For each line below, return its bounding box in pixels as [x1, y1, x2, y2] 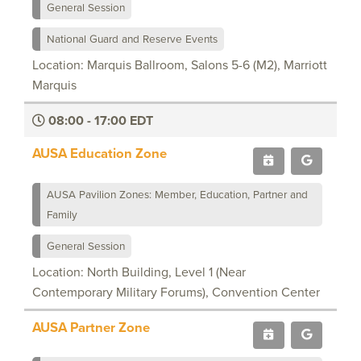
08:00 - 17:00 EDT [45, 110, 153, 130]
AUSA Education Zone [32, 143, 167, 163]
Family [47, 205, 77, 222]
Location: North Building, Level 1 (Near [32, 262, 246, 281]
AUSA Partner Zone [32, 317, 150, 337]
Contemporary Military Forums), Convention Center [32, 282, 320, 301]
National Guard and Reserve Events [47, 30, 218, 47]
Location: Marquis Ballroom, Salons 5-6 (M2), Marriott [32, 55, 327, 74]
